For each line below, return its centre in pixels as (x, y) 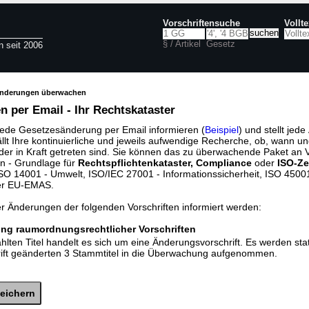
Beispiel (222, 130)
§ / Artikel (182, 44)
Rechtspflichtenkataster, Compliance (165, 163)
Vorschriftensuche (201, 23)
